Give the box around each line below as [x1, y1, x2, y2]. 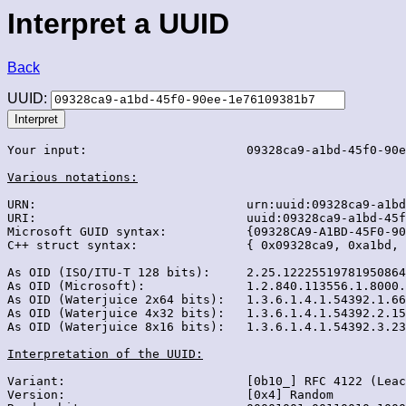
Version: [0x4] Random [7, 388, 333, 402]
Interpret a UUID [7, 7, 229, 40]
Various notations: [7, 170, 138, 185]
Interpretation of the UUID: [7, 347, 203, 362]
